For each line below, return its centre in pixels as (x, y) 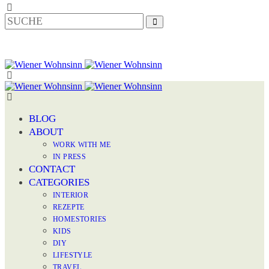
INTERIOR (71, 195)
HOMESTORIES (80, 219)
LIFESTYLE (73, 255)
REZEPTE (69, 207)
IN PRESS (70, 157)
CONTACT (52, 169)
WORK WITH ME (82, 145)
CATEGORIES (59, 182)
